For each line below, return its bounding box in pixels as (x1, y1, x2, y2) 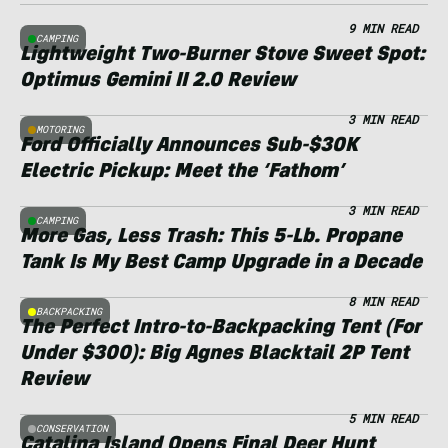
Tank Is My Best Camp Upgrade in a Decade (20, 254, 422, 275)
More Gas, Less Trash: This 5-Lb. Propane (20, 228, 402, 249)
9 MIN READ (347, 20, 418, 37)
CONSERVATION (36, 422, 108, 436)
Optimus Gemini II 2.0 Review (20, 72, 296, 93)
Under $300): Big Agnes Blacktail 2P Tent (20, 345, 409, 366)
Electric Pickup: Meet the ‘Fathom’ (20, 163, 344, 184)
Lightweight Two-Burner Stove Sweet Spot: (20, 46, 425, 67)
